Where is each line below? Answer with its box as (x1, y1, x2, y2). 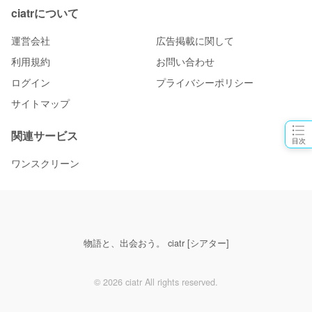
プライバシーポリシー (156, 75, 253, 90)
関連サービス (11, 127, 78, 144)
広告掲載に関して (156, 33, 234, 48)
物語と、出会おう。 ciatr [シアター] (83, 237, 229, 250)
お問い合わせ (156, 54, 214, 69)
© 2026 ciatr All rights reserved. (94, 276, 218, 289)
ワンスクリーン (11, 156, 79, 171)
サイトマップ (11, 96, 70, 111)
